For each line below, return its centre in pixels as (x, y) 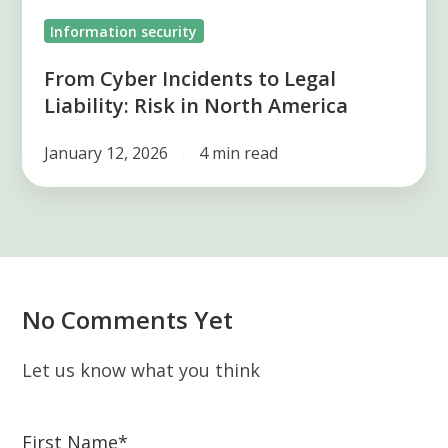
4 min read (238, 152)
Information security (124, 31)
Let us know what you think (141, 369)
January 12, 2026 (106, 152)
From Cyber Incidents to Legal (190, 78)
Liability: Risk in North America (196, 105)
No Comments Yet (127, 319)
